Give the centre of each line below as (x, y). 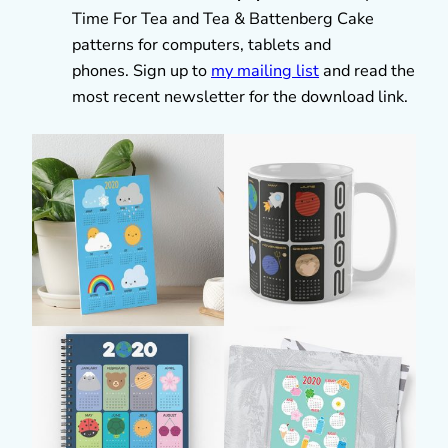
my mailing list (265, 70)
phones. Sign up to (141, 70)
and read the (367, 70)
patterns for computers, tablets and (201, 44)
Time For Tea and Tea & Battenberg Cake (223, 18)
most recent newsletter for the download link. (240, 96)
